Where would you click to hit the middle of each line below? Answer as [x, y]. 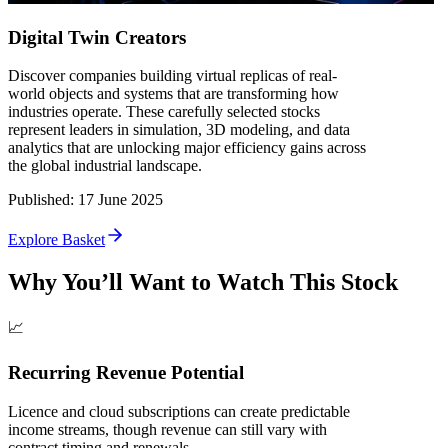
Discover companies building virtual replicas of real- [172, 76]
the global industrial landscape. [105, 166]
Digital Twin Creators [97, 37]
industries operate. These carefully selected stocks [164, 112]
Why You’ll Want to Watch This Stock [203, 282]
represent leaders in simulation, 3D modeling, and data [179, 130]
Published [39, 200]
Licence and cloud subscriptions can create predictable [179, 411]
